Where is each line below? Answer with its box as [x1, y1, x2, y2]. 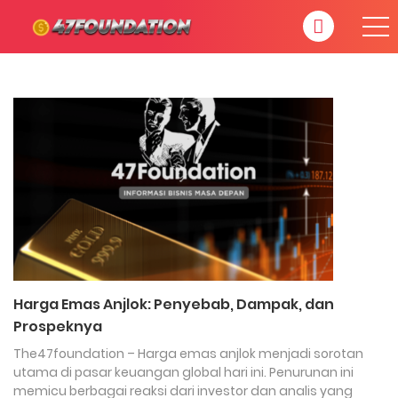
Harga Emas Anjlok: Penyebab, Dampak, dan [13, 294, 334, 314]
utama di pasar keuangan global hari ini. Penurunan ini [13, 363, 354, 381]
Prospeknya [13, 316, 102, 337]
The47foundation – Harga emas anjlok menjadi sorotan [13, 345, 363, 362]
